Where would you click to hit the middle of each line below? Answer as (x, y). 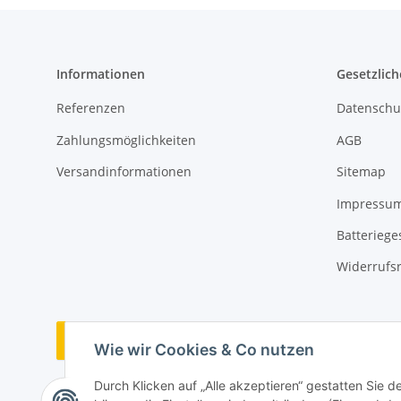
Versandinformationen (124, 172)
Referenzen (91, 108)
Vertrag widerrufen (182, 341)
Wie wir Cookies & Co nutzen (204, 350)
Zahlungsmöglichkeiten (126, 140)
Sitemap (361, 172)
